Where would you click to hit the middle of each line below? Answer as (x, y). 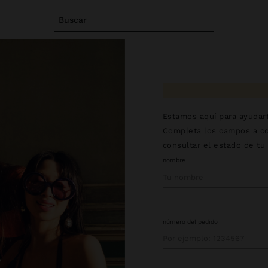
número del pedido (190, 221)
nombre (174, 160)
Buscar (72, 19)
